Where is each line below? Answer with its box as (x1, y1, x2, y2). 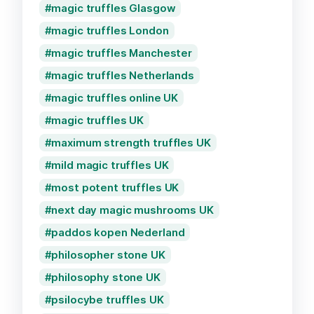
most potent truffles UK (51, 180, 179, 194)
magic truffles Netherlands (51, 68, 194, 82)
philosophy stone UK (51, 270, 161, 284)
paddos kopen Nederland (51, 225, 185, 239)
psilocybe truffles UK (51, 292, 164, 306)
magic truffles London (51, 23, 169, 37)
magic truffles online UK (51, 90, 179, 104)
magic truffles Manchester (51, 46, 193, 60)
